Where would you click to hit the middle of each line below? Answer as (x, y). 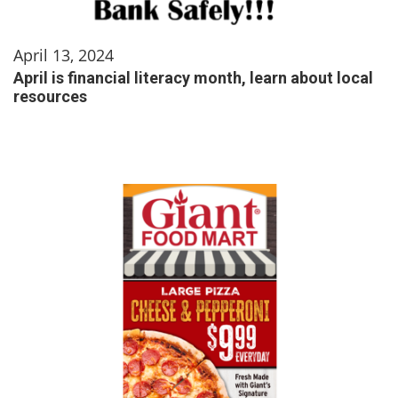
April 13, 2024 (64, 55)
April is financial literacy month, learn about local (193, 77)
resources (50, 96)
